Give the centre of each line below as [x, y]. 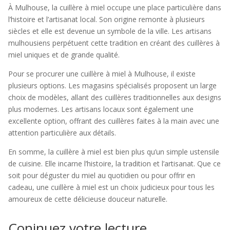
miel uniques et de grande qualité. [64, 55]
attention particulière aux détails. [62, 133]
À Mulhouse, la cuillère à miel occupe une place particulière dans [115, 7]
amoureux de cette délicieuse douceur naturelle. [88, 199]
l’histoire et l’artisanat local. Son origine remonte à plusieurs [107, 19]
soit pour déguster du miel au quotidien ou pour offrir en [102, 175]
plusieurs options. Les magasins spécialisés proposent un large [112, 85]
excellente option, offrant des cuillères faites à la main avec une [114, 121]
